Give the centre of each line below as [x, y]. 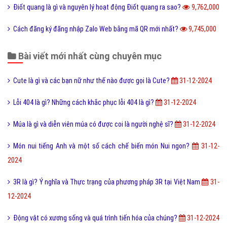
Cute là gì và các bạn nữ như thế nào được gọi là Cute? [92, 81]
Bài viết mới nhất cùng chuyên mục [89, 56]
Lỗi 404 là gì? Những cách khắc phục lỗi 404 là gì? [84, 103]
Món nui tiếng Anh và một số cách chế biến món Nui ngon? [103, 146]
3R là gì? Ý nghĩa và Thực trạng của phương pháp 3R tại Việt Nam [107, 182]
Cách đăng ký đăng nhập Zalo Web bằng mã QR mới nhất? [97, 29]
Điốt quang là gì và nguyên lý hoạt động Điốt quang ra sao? [98, 7]
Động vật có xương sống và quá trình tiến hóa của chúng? [96, 218]
